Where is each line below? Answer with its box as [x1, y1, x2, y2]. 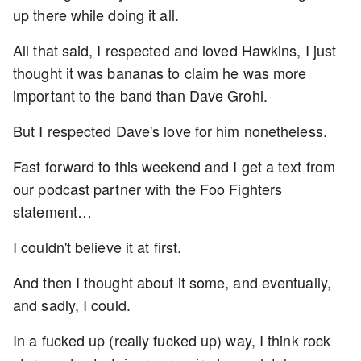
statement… [13, 201, 92, 222]
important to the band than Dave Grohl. [13, 85, 268, 106]
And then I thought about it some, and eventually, [13, 272, 331, 293]
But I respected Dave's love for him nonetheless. [13, 120, 327, 141]
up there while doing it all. [13, 4, 179, 25]
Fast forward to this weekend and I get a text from [13, 156, 336, 176]
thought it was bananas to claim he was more [13, 62, 307, 83]
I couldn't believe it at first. [13, 236, 182, 257]
